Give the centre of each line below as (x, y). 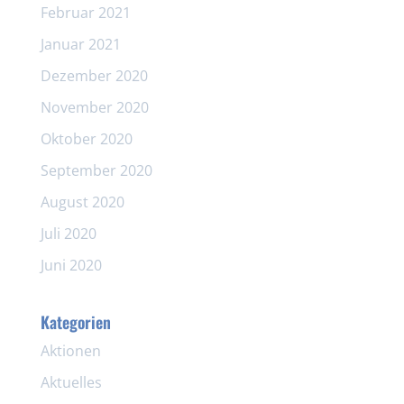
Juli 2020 (68, 233)
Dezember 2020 (94, 75)
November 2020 (94, 107)
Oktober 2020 (86, 138)
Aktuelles (71, 382)
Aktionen (70, 350)
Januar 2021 (80, 44)
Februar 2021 (85, 12)
